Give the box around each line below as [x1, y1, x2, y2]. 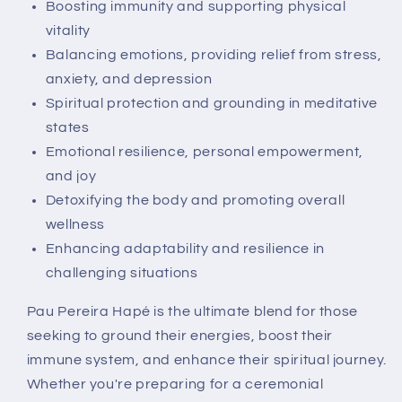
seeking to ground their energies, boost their [26, 328, 334, 343]
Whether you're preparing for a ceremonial [26, 376, 324, 391]
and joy [45, 169, 97, 184]
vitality [45, 23, 91, 39]
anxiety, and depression [45, 72, 213, 87]
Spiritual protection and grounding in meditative [45, 96, 378, 111]
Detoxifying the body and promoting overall [45, 193, 345, 208]
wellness [45, 217, 105, 232]
